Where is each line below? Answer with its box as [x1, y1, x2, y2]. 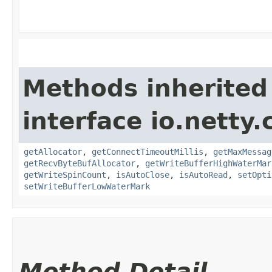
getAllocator [24, 146, 82, 157]
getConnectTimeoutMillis [92, 146, 203, 157]
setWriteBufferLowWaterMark [24, 181, 150, 191]
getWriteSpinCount [24, 169, 106, 180]
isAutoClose [116, 169, 169, 180]
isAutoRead [179, 169, 228, 180]
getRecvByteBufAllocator [24, 158, 135, 168]
